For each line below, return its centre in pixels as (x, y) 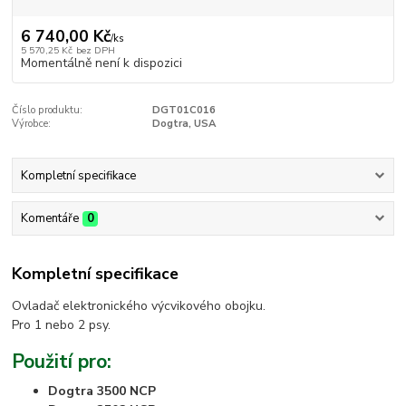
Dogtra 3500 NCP (102, 391)
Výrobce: (32, 123)
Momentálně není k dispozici (101, 63)
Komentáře (49, 219)
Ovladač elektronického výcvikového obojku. (139, 305)
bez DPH (95, 50)
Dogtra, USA (184, 123)
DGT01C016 (184, 110)
